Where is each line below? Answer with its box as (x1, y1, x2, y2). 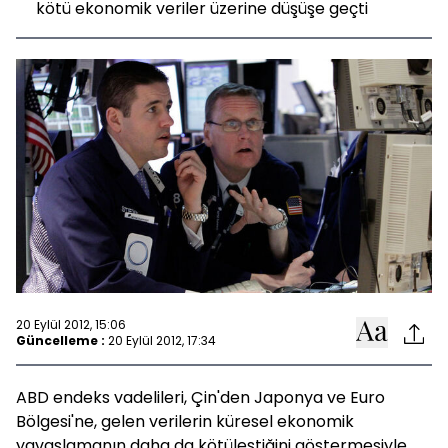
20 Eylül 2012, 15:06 (16, 315, 126, 333)
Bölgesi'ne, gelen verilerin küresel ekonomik (16, 410, 354, 433)
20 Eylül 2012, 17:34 (108, 331, 216, 349)
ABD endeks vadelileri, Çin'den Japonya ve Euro (16, 386, 385, 409)
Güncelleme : (16, 331, 105, 349)
